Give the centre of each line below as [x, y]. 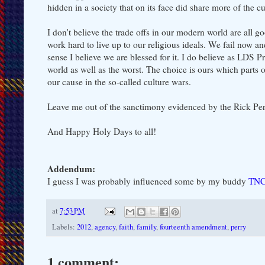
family [146, 227]
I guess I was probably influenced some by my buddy [148, 181]
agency [105, 227]
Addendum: [71, 168]
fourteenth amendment [193, 227]
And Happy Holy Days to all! [102, 131]
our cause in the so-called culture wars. [119, 81]
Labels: [64, 227]
